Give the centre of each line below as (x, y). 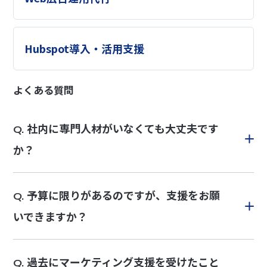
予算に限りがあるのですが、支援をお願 (124, 195)
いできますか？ (51, 217)
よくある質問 (44, 89)
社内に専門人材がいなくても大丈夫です (123, 128)
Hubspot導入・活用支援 (85, 48)
